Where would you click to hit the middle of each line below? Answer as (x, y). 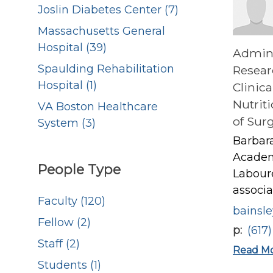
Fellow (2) (64, 223)
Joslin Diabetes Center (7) (108, 10)
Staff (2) (59, 244)
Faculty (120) (72, 201)
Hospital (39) (72, 48)
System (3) (67, 123)
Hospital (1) (67, 86)
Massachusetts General (101, 31)
